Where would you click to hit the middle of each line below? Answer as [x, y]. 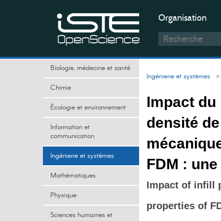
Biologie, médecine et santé [90, 68]
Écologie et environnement [88, 108]
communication [72, 136]
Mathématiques [73, 176]
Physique [63, 195]
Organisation [183, 18]
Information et [70, 127]
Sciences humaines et [81, 215]
